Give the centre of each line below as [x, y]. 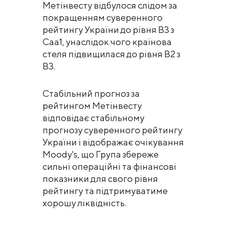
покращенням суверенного [103, 17]
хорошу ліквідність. [84, 203]
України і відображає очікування [113, 142]
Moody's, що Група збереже [101, 154]
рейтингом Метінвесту [92, 105]
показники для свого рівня [100, 178]
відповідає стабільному [93, 118]
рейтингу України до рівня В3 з [108, 29]
